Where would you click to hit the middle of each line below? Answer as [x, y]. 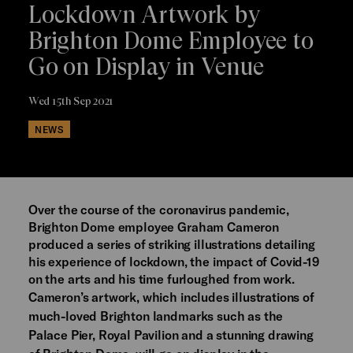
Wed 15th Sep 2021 [71, 101]
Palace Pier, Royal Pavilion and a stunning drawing [171, 335]
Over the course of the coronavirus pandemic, [158, 210]
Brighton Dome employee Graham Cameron [153, 227]
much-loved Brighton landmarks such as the [156, 316]
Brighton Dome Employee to [171, 41]
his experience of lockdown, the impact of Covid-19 [173, 262]
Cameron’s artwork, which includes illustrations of [171, 297]
